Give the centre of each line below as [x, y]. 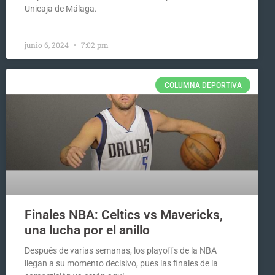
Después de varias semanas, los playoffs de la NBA [121, 250]
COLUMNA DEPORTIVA [203, 85]
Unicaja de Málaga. [61, 9]
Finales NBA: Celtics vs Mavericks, [124, 215]
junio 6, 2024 [48, 45]
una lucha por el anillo [87, 230]
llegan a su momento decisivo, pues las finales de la [121, 263]
